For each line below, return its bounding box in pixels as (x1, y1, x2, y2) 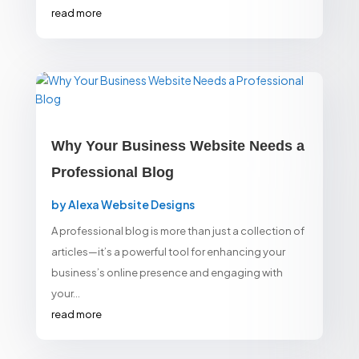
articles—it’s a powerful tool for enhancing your (50, 244, 285, 258)
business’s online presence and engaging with (50, 265, 283, 279)
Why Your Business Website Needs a (50, 137, 305, 154)
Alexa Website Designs (67, 196, 195, 212)
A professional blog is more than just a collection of (50, 224, 305, 237)
